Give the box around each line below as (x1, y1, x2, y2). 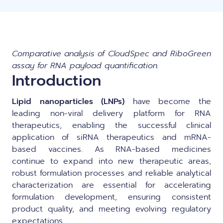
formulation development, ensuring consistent (12, 191, 211, 203)
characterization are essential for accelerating (12, 179, 211, 191)
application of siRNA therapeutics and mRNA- (12, 131, 211, 143)
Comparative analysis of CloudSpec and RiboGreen (12, 48, 211, 60)
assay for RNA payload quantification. (12, 60, 159, 72)
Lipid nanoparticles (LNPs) (12, 96, 125, 108)
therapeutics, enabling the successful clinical (12, 119, 211, 131)
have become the (124, 96, 212, 108)
